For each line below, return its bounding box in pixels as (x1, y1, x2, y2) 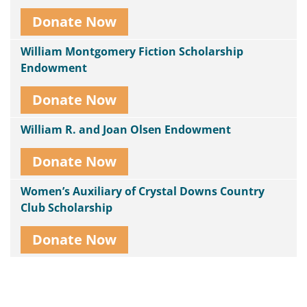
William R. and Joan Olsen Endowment (21, 122, 231, 137)
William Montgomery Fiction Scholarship (21, 44, 243, 59)
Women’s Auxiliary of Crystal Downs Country (21, 184, 265, 199)
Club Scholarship (21, 200, 112, 215)
